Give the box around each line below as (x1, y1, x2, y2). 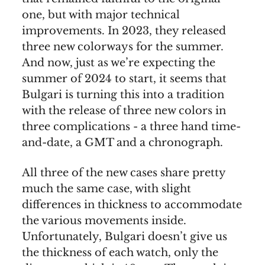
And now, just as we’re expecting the (22, 56, 215, 70)
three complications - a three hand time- (22, 120, 241, 134)
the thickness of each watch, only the (22, 246, 218, 260)
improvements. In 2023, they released (22, 24, 226, 38)
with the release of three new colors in (22, 104, 226, 118)
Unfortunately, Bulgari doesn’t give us (22, 230, 227, 244)
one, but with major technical (22, 8, 180, 22)
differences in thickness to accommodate (22, 198, 242, 212)
